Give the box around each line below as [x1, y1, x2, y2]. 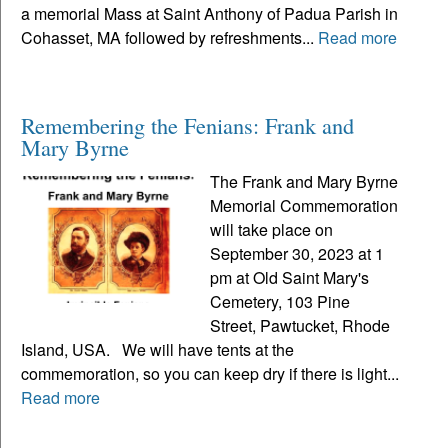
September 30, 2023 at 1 [210, 241, 385, 265]
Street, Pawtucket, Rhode [210, 313, 391, 337]
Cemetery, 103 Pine [210, 289, 351, 313]
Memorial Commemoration [210, 193, 399, 217]
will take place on [210, 217, 334, 241]
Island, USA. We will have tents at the [21, 337, 294, 361]
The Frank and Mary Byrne [210, 169, 399, 193]
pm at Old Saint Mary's [210, 265, 370, 289]
